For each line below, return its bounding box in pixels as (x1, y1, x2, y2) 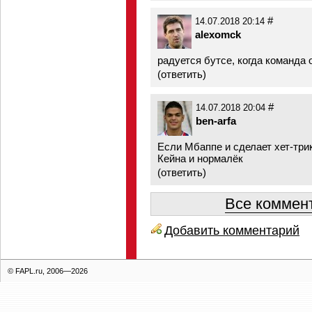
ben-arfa (196, 115, 236, 127)
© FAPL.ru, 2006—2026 (8, 267, 88, 275)
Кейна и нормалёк (157, 153, 243, 164)
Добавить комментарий (164, 223, 299, 237)
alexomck (195, 29, 241, 40)
